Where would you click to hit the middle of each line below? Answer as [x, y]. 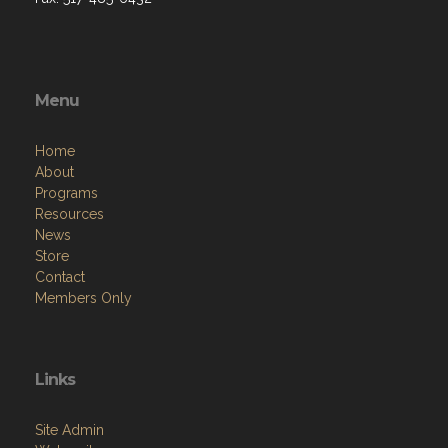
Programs [66, 193]
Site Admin [69, 430]
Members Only [83, 298]
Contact [60, 277]
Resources [69, 214]
